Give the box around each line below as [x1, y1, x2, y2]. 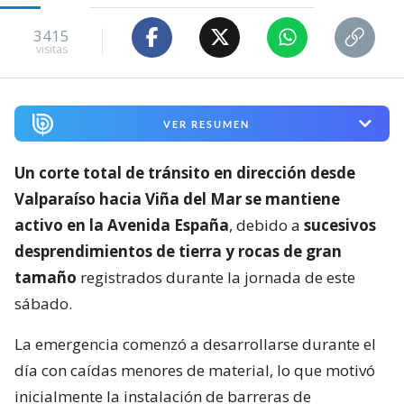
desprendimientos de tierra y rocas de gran [14, 241, 342, 262]
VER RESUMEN [162, 117, 250, 130]
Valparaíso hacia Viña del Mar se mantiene [14, 188, 340, 210]
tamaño [14, 267, 77, 289]
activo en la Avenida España [14, 215, 229, 236]
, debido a [229, 215, 304, 236]
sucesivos [304, 215, 376, 236]
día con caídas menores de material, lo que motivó [14, 360, 375, 381]
